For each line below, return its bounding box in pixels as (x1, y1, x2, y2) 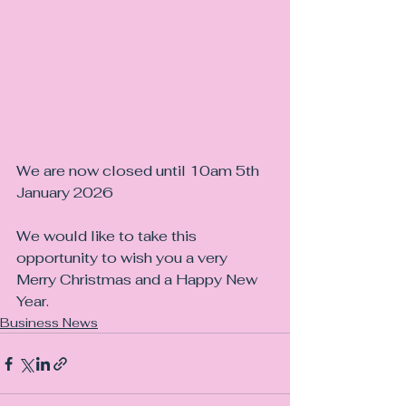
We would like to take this (16, 227, 200, 246)
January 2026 (16, 183, 113, 203)
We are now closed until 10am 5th (16, 161, 263, 181)
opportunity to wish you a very (16, 248, 231, 268)
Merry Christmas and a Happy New (16, 270, 261, 290)
